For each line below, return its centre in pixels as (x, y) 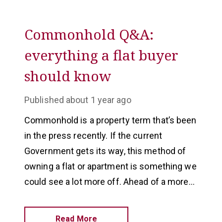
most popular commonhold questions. (101, 212)
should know (68, 76)
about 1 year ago (99, 100)
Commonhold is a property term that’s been (111, 120)
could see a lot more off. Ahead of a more (107, 182)
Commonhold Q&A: (89, 34)
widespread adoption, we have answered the (113, 197)
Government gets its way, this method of (105, 151)
